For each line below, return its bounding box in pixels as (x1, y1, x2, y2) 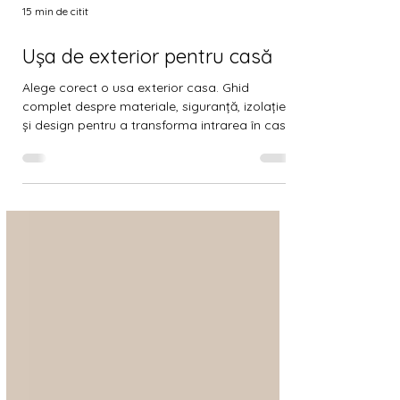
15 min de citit (22, 37, 88, 51)
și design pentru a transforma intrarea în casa (22, 148, 294, 165)
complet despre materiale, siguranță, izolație (22, 129, 286, 146)
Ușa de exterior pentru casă (22, 75, 272, 101)
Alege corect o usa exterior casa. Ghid (22, 111, 249, 128)
